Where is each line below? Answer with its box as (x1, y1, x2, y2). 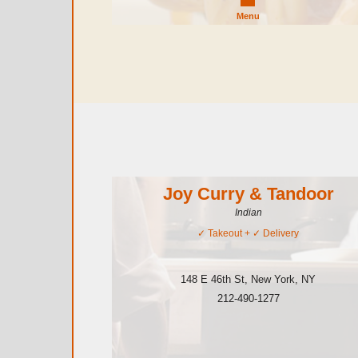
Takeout (208, 228, 243, 239)
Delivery (263, 228, 300, 239)
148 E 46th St (181, 273, 245, 285)
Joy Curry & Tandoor (162, 184, 334, 204)
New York (251, 273, 296, 285)
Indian (234, 208, 262, 217)
